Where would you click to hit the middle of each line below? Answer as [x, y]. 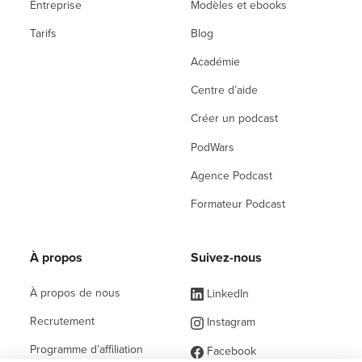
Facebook [230, 351]
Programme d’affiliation [86, 350]
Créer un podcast [234, 119]
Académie [215, 62]
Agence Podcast [232, 175]
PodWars [213, 147]
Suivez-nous [226, 257]
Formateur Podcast [238, 204]
